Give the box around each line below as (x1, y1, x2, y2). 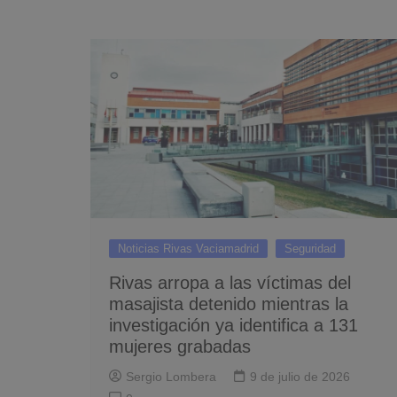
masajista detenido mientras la (109, 294, 348, 314)
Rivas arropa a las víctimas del (109, 273, 351, 292)
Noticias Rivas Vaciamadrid (118, 242, 259, 255)
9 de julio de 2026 (250, 370, 350, 384)
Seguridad (284, 242, 336, 255)
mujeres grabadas (109, 337, 251, 356)
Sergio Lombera (126, 370, 216, 384)
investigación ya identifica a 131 (109, 315, 358, 335)
